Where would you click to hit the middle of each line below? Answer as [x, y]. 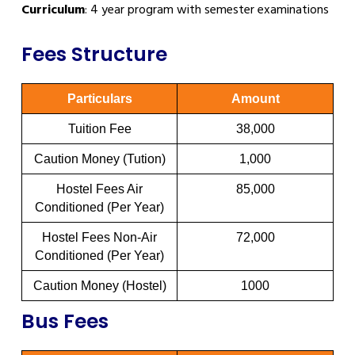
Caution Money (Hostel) [99, 285]
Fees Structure [94, 54]
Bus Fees [65, 321]
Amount [255, 98]
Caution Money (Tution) [99, 158]
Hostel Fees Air [99, 189]
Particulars [99, 98]
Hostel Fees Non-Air [99, 237]
